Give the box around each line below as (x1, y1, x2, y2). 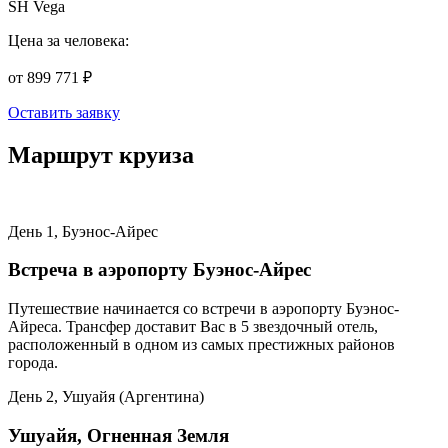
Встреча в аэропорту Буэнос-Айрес (8, 259, 311, 281)
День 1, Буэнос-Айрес (8, 222, 158, 240)
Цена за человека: (8, 31, 129, 49)
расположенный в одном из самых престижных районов (8, 336, 395, 354)
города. (8, 354, 58, 372)
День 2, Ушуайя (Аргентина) (8, 388, 204, 406)
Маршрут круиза (8, 141, 194, 168)
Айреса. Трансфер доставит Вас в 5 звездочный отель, (8, 318, 378, 336)
